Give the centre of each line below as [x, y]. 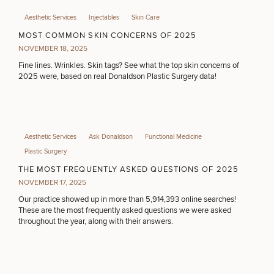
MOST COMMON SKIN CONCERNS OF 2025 [108, 35]
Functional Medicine [173, 137]
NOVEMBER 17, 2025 [52, 183]
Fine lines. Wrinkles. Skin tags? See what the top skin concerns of [129, 65]
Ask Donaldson [111, 137]
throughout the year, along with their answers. [96, 221]
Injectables [104, 17]
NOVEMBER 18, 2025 [53, 49]
